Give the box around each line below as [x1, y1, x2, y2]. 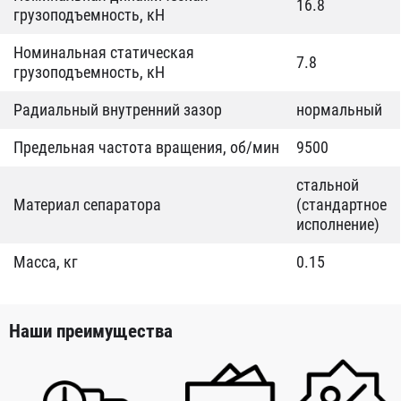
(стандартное [296, 195, 387, 214]
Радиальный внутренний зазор [13, 100, 222, 119]
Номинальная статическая [13, 43, 194, 62]
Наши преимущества [9, 320, 173, 343]
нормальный [296, 100, 382, 119]
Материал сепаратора [13, 195, 161, 214]
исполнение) [296, 215, 380, 234]
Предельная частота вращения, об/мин [13, 138, 279, 157]
